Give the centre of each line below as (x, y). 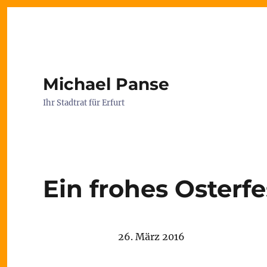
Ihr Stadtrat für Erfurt (84, 103)
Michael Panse (106, 84)
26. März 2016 (151, 237)
